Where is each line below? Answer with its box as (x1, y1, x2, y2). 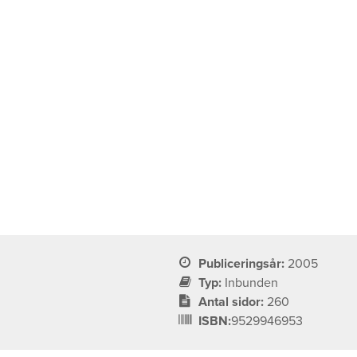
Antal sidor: (198, 293, 265, 310)
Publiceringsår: (198, 255, 285, 272)
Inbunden (225, 274, 279, 291)
